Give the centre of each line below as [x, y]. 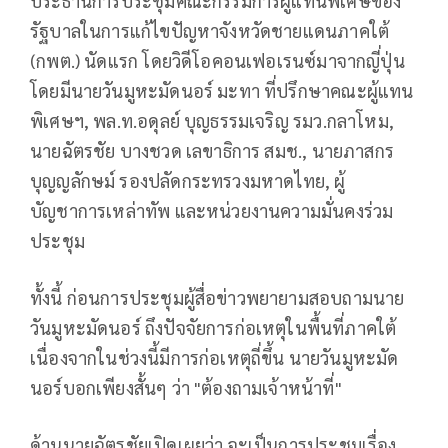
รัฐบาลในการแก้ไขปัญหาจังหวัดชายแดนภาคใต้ [210, 30]
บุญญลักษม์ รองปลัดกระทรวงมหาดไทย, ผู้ [188, 180]
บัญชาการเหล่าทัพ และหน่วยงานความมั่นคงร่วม [212, 210]
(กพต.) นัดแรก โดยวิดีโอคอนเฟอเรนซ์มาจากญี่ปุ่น [217, 60]
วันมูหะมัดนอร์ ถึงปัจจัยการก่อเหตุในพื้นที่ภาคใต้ [213, 327]
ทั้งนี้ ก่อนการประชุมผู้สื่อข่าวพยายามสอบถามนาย [217, 297]
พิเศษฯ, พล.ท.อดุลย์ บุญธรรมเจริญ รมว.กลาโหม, [212, 120]
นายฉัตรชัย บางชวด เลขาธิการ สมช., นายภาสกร [212, 150]
